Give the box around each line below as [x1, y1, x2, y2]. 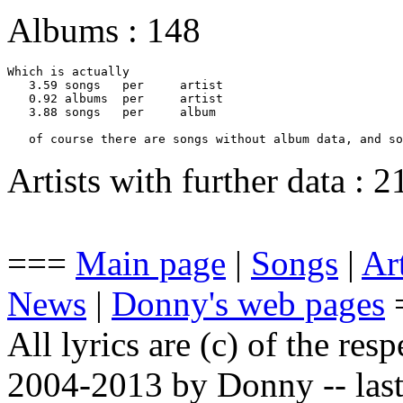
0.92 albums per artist [7, 91, 58, 105]
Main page [76, 243, 226, 282]
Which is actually [7, 64, 137, 78]
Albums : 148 [7, 10, 201, 49]
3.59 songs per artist [7, 77, 58, 92]
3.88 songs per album [7, 104, 58, 119]
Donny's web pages [112, 283, 385, 323]
